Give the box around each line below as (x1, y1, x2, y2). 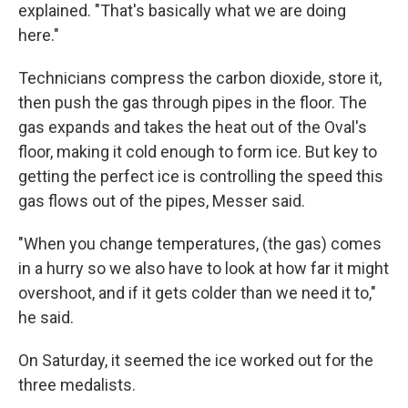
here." (18, 25, 59, 45)
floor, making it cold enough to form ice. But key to (18, 142, 377, 161)
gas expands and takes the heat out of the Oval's (18, 117, 367, 137)
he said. (18, 308, 74, 327)
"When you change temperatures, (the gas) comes (18, 234, 382, 253)
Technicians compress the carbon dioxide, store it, (18, 68, 382, 87)
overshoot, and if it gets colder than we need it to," (18, 283, 376, 302)
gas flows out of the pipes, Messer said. (18, 191, 305, 210)
